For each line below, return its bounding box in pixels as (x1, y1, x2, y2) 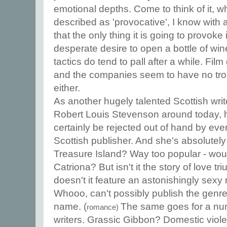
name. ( (54, 201, 87, 212)
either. (54, 83, 80, 94)
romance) (87, 203, 121, 212)
